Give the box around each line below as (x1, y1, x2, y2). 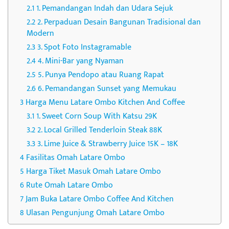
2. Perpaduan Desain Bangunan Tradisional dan (37, 15, 201, 29)
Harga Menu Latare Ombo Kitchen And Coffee (26, 95, 185, 109)
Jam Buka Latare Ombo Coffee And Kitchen (26, 192, 174, 206)
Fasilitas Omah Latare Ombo (26, 150, 127, 165)
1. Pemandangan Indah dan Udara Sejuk (36, 1, 175, 15)
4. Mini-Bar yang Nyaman (38, 54, 124, 68)
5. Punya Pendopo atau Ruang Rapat (38, 67, 166, 82)
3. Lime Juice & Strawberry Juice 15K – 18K (37, 136, 178, 151)
